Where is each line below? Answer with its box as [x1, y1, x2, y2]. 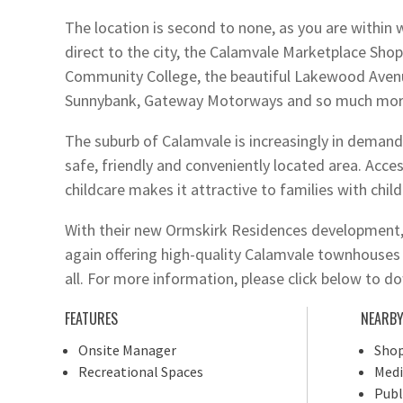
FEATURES [65, 308, 118, 329]
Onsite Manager [78, 341, 176, 359]
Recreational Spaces [78, 363, 203, 381]
